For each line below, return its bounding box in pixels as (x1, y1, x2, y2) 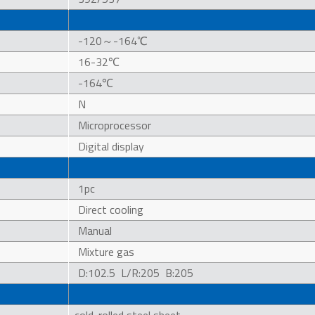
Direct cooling (78, 201, 144, 217)
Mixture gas (78, 243, 135, 259)
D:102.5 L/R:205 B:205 (78, 264, 194, 281)
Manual (78, 222, 112, 238)
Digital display (78, 138, 145, 154)
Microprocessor (78, 117, 152, 133)
